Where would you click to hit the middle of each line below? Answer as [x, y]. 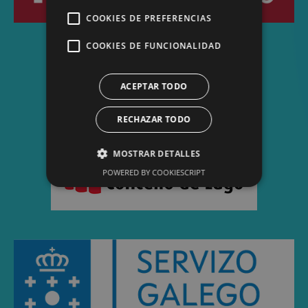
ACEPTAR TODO [154, 86]
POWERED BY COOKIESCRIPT [154, 172]
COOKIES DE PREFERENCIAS [149, 18]
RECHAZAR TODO [154, 119]
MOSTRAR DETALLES [157, 154]
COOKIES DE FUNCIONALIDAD [154, 46]
